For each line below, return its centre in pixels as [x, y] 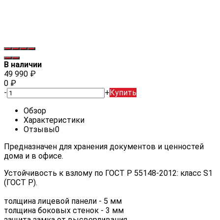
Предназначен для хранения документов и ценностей [104, 146]
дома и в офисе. [34, 156]
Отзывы [39, 129]
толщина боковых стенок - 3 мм [64, 210]
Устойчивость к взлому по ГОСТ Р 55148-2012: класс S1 [108, 173]
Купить [123, 92]
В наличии [23, 64]
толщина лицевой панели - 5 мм [63, 201]
